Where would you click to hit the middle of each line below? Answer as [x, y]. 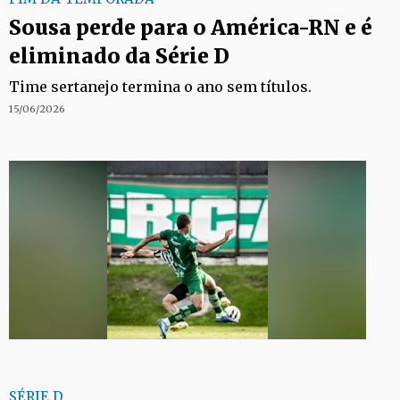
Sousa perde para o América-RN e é [191, 27]
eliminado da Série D [119, 56]
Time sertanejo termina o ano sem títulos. [160, 87]
